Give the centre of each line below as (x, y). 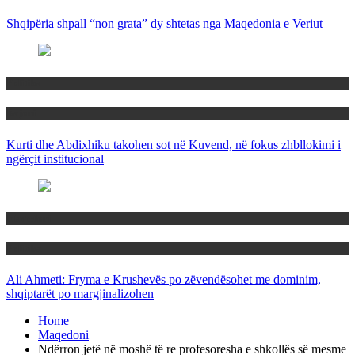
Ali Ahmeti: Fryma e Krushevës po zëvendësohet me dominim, (164, 280)
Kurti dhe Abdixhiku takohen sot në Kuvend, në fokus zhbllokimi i (174, 144)
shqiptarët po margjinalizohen (80, 294)
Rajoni (21, 113)
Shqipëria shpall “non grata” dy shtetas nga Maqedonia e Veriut (164, 23)
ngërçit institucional (55, 158)
